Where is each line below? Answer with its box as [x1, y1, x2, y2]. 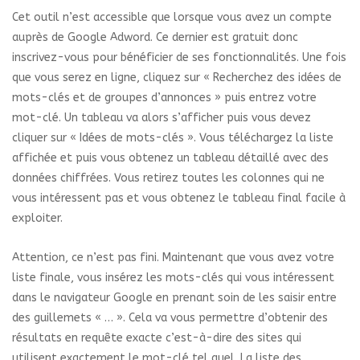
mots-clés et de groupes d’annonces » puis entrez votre [12, 91, 317, 105]
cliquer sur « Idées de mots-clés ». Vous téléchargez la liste [12, 131, 333, 145]
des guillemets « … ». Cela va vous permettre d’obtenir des [12, 311, 328, 325]
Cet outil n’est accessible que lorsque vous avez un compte [12, 10, 332, 25]
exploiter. [12, 211, 63, 226]
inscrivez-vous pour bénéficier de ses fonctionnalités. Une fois [12, 51, 346, 65]
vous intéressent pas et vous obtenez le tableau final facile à [12, 191, 346, 206]
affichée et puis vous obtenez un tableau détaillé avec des [12, 151, 329, 166]
